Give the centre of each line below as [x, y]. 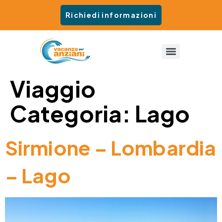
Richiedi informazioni [111, 15]
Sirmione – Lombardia [111, 148]
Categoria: [73, 113]
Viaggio [53, 89]
